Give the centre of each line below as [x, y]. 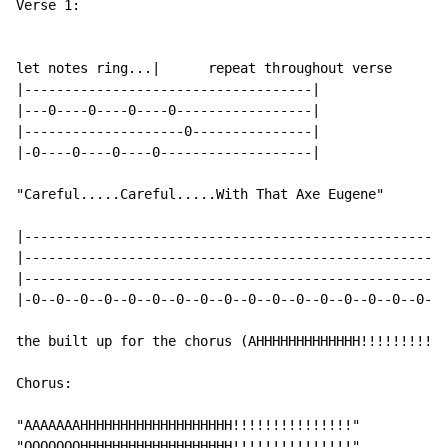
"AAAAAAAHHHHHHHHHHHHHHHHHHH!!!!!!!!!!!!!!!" [188, 425]
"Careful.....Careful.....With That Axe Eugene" [200, 194]
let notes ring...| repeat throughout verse [204, 68]
